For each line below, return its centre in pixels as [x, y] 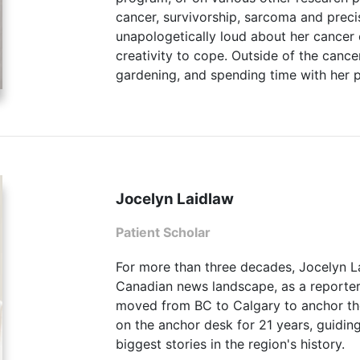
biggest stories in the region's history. [230, 344]
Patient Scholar [163, 232]
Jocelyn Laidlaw [175, 198]
